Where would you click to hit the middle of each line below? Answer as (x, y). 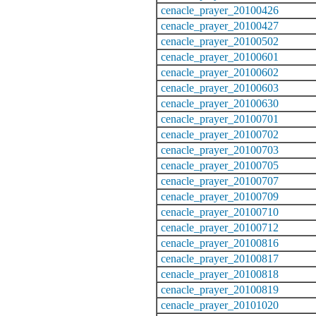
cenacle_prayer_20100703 (220, 150)
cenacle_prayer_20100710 (220, 212)
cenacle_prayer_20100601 (220, 56)
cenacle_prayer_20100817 (220, 258)
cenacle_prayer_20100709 (220, 196)
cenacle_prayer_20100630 (220, 103)
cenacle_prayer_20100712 (220, 227)
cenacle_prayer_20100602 (220, 72)
